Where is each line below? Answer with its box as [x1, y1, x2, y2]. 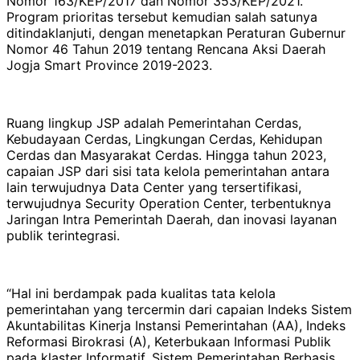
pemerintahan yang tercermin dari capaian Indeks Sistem [6, 301, 352, 317]
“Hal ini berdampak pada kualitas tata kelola [6, 284, 276, 301]
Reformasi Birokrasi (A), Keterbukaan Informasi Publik [6, 333, 331, 350]
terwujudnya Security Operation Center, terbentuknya [6, 194, 331, 211]
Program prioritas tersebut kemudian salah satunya [6, 8, 317, 25]
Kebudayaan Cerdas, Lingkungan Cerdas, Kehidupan [6, 130, 322, 147]
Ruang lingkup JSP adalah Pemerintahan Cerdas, [6, 114, 301, 131]
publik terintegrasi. [6, 227, 120, 243]
